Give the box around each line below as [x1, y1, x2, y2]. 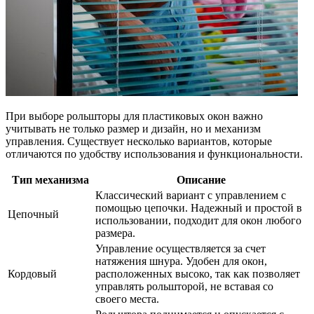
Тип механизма [11, 173, 89, 186]
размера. [95, 226, 135, 239]
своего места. [95, 292, 159, 305]
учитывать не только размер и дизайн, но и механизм [6, 122, 261, 135]
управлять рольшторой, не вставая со [95, 280, 273, 292]
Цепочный [8, 207, 59, 220]
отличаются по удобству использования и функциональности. [6, 147, 303, 160]
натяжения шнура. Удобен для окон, [95, 254, 267, 267]
